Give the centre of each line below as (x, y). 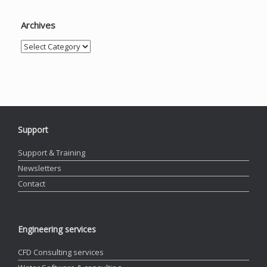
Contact (32, 183)
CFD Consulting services (61, 252)
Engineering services (57, 229)
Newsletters (40, 168)
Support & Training (52, 152)
